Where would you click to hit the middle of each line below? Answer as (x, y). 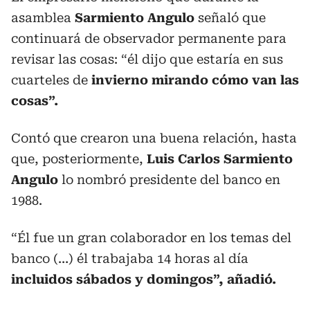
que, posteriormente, (79, 158)
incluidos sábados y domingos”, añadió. (144, 279)
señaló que (230, 17)
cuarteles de (49, 80)
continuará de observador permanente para (149, 38)
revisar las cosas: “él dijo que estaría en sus (147, 59)
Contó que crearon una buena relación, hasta (154, 138)
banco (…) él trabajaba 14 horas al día (130, 258)
